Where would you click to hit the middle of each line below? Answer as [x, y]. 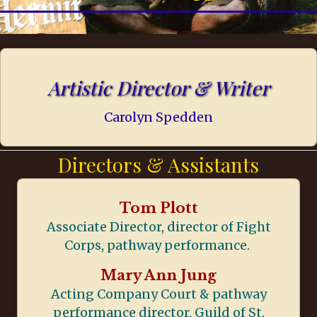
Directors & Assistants [158, 164]
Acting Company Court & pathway [158, 294]
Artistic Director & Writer [158, 87]
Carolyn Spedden [158, 117]
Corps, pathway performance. [158, 245]
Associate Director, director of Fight [158, 226]
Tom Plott [158, 208]
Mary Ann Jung [158, 275]
